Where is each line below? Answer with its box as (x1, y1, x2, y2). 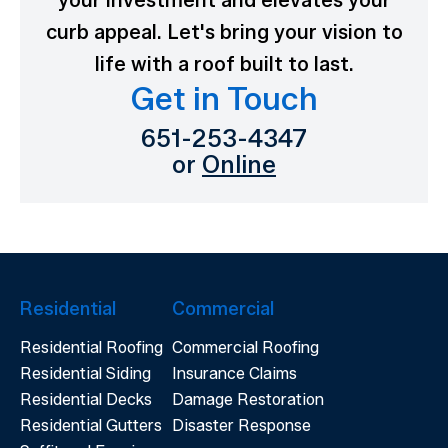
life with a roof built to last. (94, 52, 354, 76)
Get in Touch (130, 79, 318, 118)
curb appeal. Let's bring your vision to (45, 20, 403, 44)
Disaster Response (172, 416, 311, 435)
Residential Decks (20, 390, 152, 409)
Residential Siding (20, 364, 151, 383)
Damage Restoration (172, 390, 324, 409)
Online (202, 150, 276, 179)
